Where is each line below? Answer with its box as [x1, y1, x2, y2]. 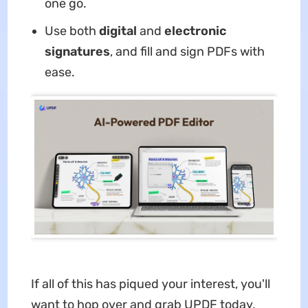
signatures [44, 44, 110, 60]
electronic [164, 23, 226, 39]
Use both [44, 23, 99, 39]
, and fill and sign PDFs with [109, 44, 265, 60]
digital [98, 23, 140, 39]
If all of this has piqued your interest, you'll [30, 276, 270, 292]
